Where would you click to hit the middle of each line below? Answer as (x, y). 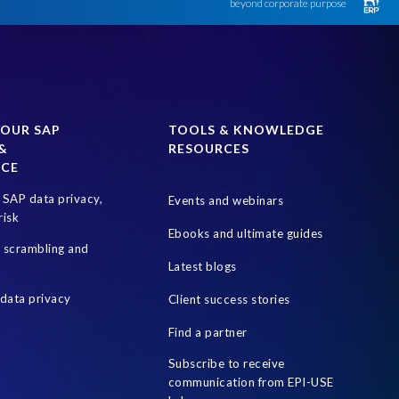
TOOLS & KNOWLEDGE (246, 130)
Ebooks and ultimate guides (245, 234)
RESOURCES (208, 149)
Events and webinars (226, 201)
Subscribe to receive (226, 364)
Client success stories (229, 300)
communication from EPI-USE (251, 383)
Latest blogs (202, 267)
